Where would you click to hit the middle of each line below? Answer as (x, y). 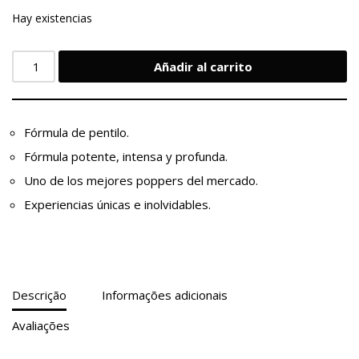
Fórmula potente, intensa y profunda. (126, 156)
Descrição (39, 294)
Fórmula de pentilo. (77, 132)
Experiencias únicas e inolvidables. (117, 204)
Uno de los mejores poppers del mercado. (141, 180)
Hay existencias (52, 18)
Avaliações (41, 325)
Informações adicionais (165, 294)
